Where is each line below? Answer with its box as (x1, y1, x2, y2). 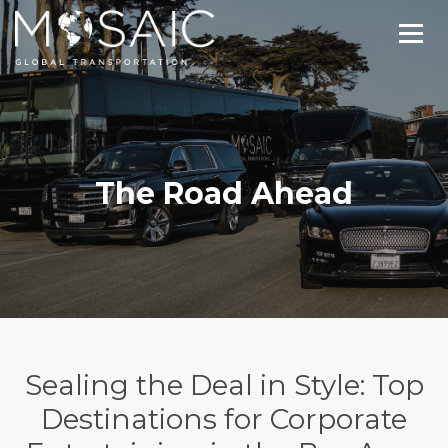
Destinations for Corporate (41, 402, 407, 436)
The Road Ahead (95, 175, 353, 212)
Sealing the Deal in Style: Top (24, 368, 424, 402)
